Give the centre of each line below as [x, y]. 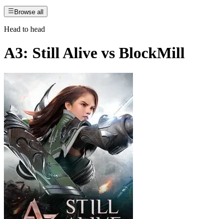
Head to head [24, 29]
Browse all [29, 12]
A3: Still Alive [51, 53]
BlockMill [152, 53]
